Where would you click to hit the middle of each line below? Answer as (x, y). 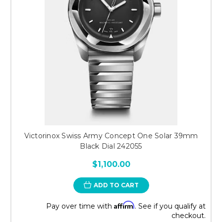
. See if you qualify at (170, 206)
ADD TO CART (116, 185)
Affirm (124, 205)
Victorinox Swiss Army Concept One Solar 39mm (111, 136)
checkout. (189, 215)
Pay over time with (80, 206)
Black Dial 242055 (111, 146)
